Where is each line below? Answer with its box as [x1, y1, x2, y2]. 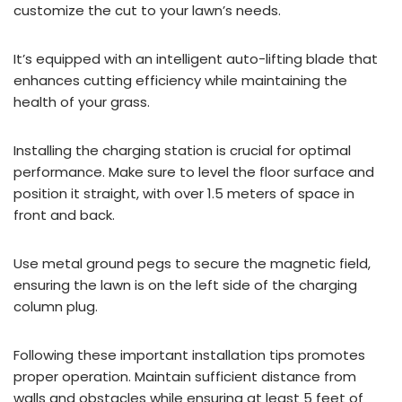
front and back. [13, 205, 115, 224]
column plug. [13, 297, 98, 316]
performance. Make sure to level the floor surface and [13, 162, 374, 181]
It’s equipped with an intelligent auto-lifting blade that [13, 49, 378, 68]
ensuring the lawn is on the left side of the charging [13, 275, 357, 294]
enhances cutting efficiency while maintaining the [13, 71, 347, 90]
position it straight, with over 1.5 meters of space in [13, 184, 354, 203]
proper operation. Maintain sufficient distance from [13, 367, 356, 386]
